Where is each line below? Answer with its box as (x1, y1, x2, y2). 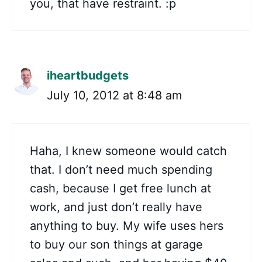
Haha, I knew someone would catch (30, 144, 227, 158)
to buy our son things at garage (30, 237, 203, 251)
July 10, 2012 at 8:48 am (47, 88, 182, 102)
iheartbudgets (47, 68, 129, 82)
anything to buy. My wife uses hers (30, 219, 223, 233)
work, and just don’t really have (30, 200, 202, 214)
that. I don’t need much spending (30, 163, 212, 177)
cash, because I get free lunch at (30, 181, 211, 195)
